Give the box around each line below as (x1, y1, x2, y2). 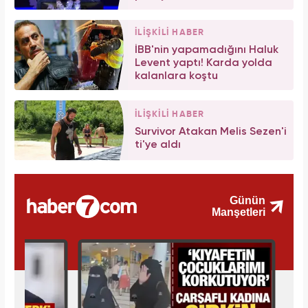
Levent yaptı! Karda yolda (135, 57, 272, 69)
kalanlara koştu (135, 70, 218, 82)
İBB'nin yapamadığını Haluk (135, 44, 278, 56)
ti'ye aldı (135, 139, 181, 151)
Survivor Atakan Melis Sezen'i (135, 126, 287, 137)
